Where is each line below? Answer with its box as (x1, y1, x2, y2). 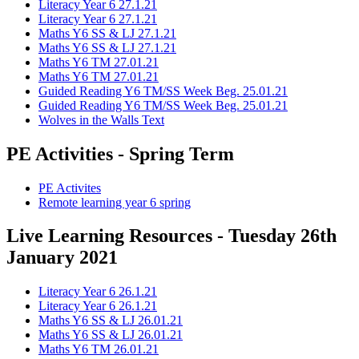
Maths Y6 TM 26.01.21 (38, 342, 159, 357)
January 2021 (6, 247, 118, 268)
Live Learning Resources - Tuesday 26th (6, 225, 337, 247)
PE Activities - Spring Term (6, 143, 234, 164)
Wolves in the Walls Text (38, 112, 164, 127)
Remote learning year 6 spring (38, 195, 191, 209)
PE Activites (38, 180, 101, 195)
